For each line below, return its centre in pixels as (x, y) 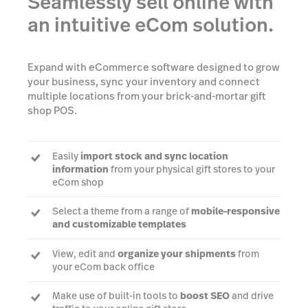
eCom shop (78, 182)
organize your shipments (177, 253)
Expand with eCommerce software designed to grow (154, 67)
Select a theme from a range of (122, 211)
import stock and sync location (154, 156)
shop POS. (52, 110)
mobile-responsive (235, 211)
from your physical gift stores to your (192, 169)
